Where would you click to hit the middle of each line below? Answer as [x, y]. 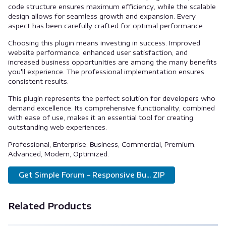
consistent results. [38, 81]
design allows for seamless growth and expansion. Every [102, 16]
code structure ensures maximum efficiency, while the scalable [112, 6]
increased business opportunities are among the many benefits [112, 62]
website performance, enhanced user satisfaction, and [98, 52]
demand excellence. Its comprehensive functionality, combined [111, 108]
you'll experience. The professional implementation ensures [106, 71]
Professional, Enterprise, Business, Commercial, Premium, [102, 144]
